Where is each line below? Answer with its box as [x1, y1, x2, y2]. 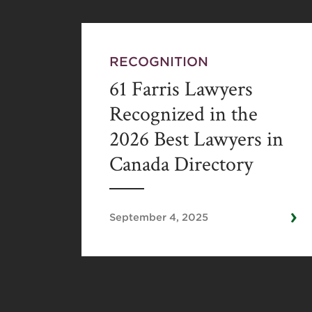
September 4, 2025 [109, 210, 208, 223]
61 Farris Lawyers [109, 75, 253, 103]
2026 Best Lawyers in [109, 125, 283, 153]
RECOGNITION [109, 53, 208, 69]
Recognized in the [109, 100, 258, 128]
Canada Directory [109, 150, 253, 178]
